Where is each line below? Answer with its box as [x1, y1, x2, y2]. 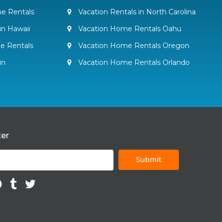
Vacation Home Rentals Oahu [76, 24, 181, 33]
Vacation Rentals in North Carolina [76, 7, 196, 16]
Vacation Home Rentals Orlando [76, 58, 190, 67]
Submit [136, 155, 162, 164]
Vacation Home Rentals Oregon [76, 41, 189, 50]
